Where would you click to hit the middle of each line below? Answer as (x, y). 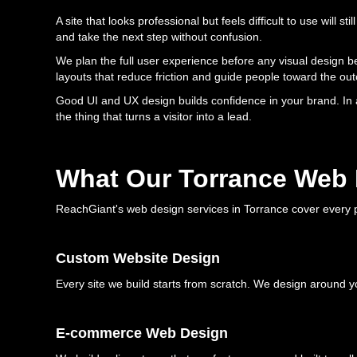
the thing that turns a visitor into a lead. (154, 117)
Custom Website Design (138, 259)
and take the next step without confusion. (159, 37)
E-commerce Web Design (142, 333)
